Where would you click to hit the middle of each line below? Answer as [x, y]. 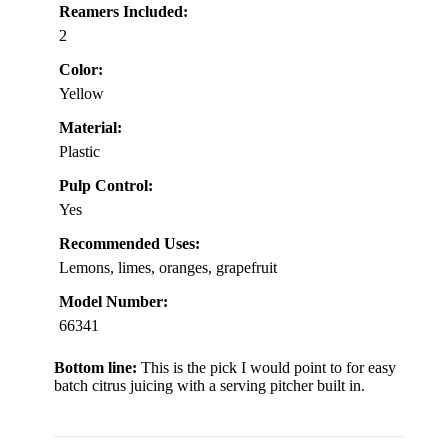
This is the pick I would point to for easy [266, 368]
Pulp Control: [106, 186]
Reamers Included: [123, 12]
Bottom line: [95, 368]
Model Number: [113, 302]
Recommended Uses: [129, 244]
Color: [81, 70]
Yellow [81, 94]
